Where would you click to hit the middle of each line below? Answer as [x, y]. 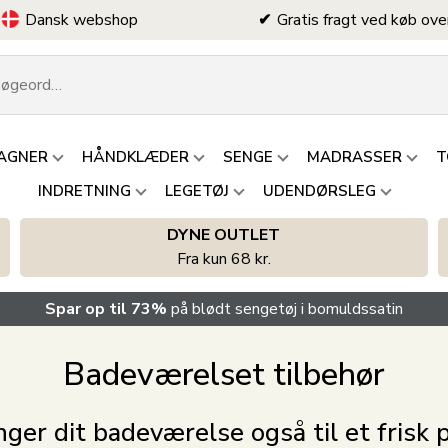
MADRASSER [354, 157]
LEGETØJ [196, 191]
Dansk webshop [81, 20]
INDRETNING [84, 191]
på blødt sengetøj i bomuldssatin [286, 309]
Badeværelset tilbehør [224, 374]
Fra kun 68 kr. [223, 259]
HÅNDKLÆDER [135, 157]
